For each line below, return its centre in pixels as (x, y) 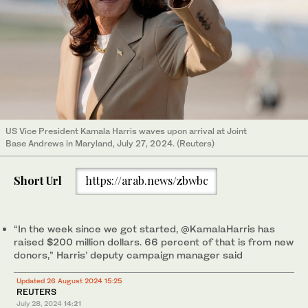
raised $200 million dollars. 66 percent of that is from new (154, 241)
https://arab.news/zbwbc (146, 181)
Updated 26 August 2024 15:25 (69, 280)
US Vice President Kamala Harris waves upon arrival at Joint (126, 131)
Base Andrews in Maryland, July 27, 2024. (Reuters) (110, 143)
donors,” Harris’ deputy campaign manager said (128, 254)
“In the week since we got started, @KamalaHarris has (144, 228)
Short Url (38, 181)
